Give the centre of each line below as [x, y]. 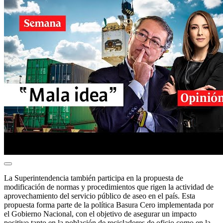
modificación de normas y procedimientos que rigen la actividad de [109, 187]
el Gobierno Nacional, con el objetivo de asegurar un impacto [100, 214]
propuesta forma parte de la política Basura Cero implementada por [109, 205]
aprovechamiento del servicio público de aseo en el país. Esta [100, 196]
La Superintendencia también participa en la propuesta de [94, 178]
